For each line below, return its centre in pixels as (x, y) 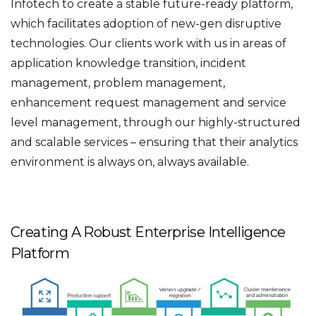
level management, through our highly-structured (156, 122)
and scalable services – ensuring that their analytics (154, 142)
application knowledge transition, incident (128, 63)
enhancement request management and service (148, 103)
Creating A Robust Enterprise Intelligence (148, 232)
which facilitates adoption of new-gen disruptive (146, 24)
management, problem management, (118, 83)
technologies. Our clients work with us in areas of (148, 43)
